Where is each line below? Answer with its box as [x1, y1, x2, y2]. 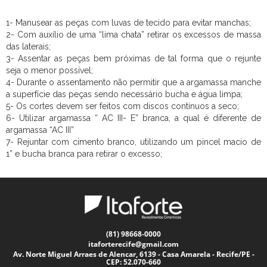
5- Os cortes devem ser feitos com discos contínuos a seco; [6, 101, 239, 111]
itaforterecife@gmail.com [88, 239, 179, 250]
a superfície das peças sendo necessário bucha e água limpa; [6, 89, 243, 100]
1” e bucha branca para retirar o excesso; [6, 149, 162, 159]
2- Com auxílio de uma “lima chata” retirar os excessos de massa [6, 30, 261, 40]
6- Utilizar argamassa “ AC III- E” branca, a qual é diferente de [6, 113, 261, 123]
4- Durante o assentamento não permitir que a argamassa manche [6, 77, 261, 88]
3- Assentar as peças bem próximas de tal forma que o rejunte [6, 54, 261, 64]
